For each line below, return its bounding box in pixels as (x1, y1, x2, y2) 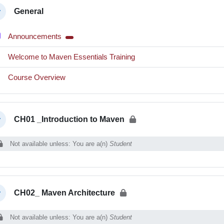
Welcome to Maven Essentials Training (7, 52, 135, 61)
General (13, 6, 43, 15)
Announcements (7, 31, 63, 40)
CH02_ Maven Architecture (13, 188, 115, 197)
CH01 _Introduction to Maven (13, 114, 124, 123)
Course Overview (7, 72, 65, 81)
